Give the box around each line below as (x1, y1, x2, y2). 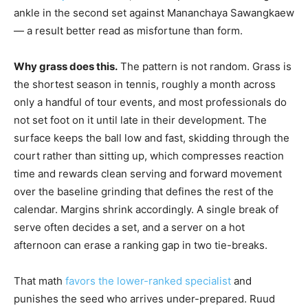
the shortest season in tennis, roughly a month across (14, 77, 276, 91)
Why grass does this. (14, 59, 118, 73)
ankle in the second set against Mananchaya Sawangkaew (14, 5, 294, 19)
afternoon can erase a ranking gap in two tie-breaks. (14, 238, 267, 252)
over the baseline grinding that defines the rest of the (14, 184, 274, 198)
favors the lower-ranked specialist (63, 274, 231, 287)
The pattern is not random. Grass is (118, 59, 291, 73)
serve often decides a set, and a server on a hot (14, 220, 245, 234)
